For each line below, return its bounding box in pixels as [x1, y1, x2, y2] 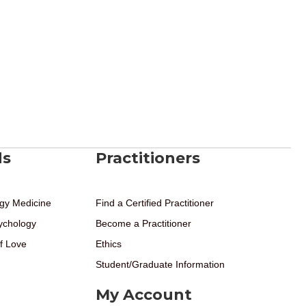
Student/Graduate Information [96, 258, 225, 270]
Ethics [96, 238, 122, 249]
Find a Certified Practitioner [96, 197, 214, 208]
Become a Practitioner [96, 217, 191, 229]
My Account [96, 285, 192, 304]
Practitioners [96, 148, 200, 167]
